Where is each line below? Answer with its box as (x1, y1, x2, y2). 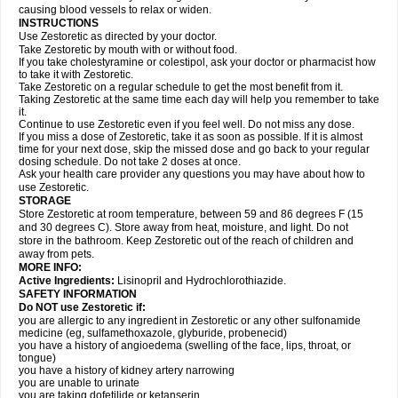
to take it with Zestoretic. (19, 68, 133, 81)
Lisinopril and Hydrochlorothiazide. (117, 275, 286, 287)
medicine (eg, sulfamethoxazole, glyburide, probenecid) (19, 327, 287, 339)
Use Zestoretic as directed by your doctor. (19, 30, 217, 43)
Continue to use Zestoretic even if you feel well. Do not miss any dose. (19, 118, 354, 131)
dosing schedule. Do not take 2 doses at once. (19, 155, 241, 168)
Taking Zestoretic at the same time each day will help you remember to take (19, 93, 379, 106)
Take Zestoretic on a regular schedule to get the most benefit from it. (19, 81, 343, 93)
